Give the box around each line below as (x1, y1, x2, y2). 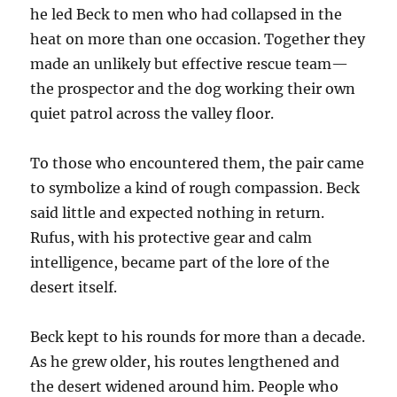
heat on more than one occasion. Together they (30, 30, 366, 48)
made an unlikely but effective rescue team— (30, 55, 349, 73)
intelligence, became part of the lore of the (30, 253, 331, 271)
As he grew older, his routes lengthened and (30, 353, 340, 370)
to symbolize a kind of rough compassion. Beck (30, 179, 361, 197)
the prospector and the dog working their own (30, 80, 356, 97)
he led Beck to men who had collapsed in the (30, 5, 343, 23)
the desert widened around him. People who (30, 378, 339, 395)
